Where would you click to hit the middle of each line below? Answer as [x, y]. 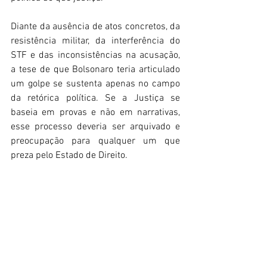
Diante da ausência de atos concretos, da [95, 27]
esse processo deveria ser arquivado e [95, 127]
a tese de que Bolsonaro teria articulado [95, 70]
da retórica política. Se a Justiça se [95, 99]
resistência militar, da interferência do [95, 41]
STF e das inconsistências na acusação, [95, 56]
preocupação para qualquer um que [95, 142]
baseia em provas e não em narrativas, [95, 113]
